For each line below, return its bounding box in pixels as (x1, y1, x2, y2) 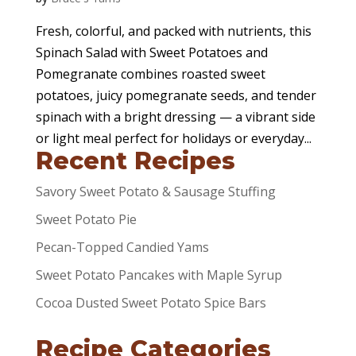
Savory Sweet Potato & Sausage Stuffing (35, 182, 276, 200)
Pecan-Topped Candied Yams (35, 238, 209, 256)
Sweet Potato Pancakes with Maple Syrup (35, 265, 282, 284)
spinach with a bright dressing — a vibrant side (35, 107, 315, 126)
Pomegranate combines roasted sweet (35, 64, 265, 83)
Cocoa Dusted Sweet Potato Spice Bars (35, 293, 266, 311)
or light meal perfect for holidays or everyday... (35, 129, 311, 147)
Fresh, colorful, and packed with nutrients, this (35, 21, 311, 40)
